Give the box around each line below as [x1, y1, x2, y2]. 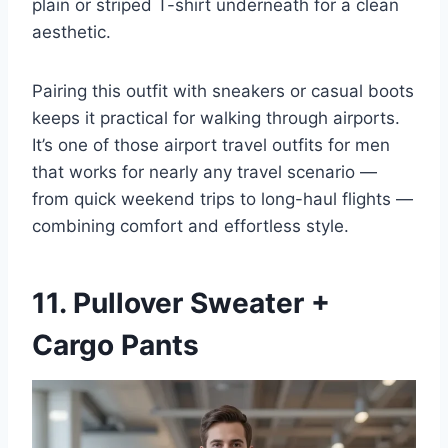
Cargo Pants [32, 328, 199, 363]
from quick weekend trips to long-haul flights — [32, 189, 413, 210]
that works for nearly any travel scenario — [32, 162, 377, 183]
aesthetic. [32, 22, 111, 43]
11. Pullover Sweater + [32, 286, 330, 321]
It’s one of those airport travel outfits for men [32, 135, 390, 156]
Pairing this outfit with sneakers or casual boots [32, 81, 414, 102]
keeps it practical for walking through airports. [32, 108, 400, 129]
